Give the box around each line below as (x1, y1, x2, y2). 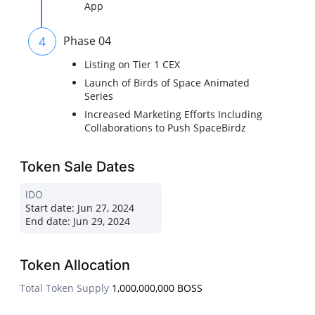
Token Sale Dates (20, 158, 136, 176)
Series (84, 89, 114, 103)
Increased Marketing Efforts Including (84, 108, 263, 122)
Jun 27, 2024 (75, 201, 135, 215)
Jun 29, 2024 (70, 214, 131, 229)
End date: (25, 214, 71, 229)
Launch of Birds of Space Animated (84, 76, 250, 90)
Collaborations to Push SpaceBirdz (84, 121, 247, 135)
